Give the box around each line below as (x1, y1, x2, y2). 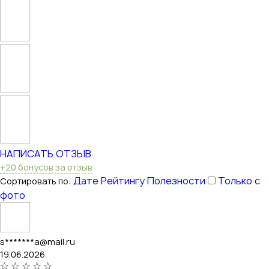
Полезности (147, 174, 205, 187)
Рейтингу (101, 174, 145, 187)
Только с (218, 174, 260, 187)
